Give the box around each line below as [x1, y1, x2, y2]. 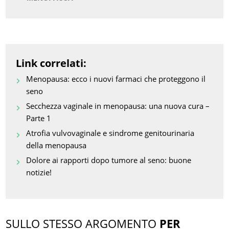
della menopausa [26, 140, 87, 151]
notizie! [26, 167, 52, 178]
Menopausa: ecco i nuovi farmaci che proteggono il [26, 74, 206, 84]
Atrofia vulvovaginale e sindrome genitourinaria [26, 128, 195, 139]
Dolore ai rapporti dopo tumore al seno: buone [26, 155, 192, 166]
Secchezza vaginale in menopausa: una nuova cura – [26, 101, 210, 111]
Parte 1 [26, 113, 52, 124]
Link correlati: [16, 56, 87, 71]
